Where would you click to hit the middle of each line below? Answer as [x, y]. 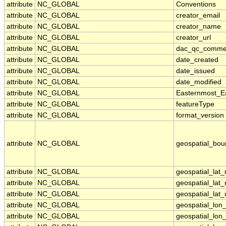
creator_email [198, 16]
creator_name [199, 27]
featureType [195, 104]
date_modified [199, 82]
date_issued [195, 71]
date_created [197, 60]
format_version [200, 116]
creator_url [193, 38]
